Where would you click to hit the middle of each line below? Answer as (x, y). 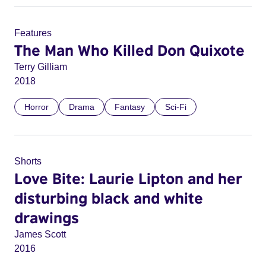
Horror (37, 107)
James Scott (40, 234)
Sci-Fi (176, 107)
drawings (47, 217)
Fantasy (130, 107)
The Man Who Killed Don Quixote (129, 50)
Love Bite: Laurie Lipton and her (128, 178)
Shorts (28, 161)
